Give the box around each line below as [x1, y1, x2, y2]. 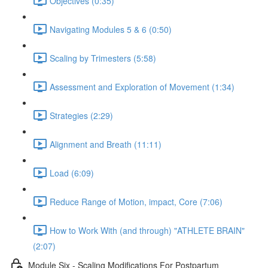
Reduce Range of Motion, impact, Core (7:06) [50, 195, 223, 208]
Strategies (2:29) [50, 109, 113, 121]
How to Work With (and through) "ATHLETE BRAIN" [50, 224, 245, 236]
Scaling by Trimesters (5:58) [50, 51, 156, 64]
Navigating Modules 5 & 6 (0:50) [50, 23, 172, 35]
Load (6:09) [50, 166, 94, 179]
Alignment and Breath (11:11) [50, 138, 162, 150]
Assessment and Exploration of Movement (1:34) [50, 80, 234, 93]
